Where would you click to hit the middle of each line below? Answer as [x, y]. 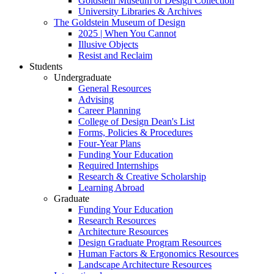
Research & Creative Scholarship [142, 176]
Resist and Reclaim [115, 55]
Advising [96, 99]
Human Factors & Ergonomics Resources [158, 253]
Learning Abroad [111, 187]
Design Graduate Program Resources [150, 242]
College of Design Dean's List [136, 121]
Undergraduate [83, 77]
